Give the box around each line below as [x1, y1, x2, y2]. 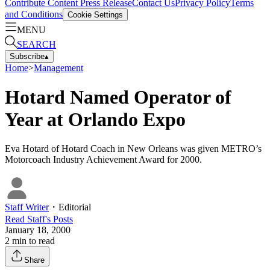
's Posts [45, 214, 73, 225]
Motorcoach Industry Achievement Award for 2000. [5, 154, 202, 165]
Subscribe [10, 51, 45, 61]
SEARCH [17, 39, 56, 49]
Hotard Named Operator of [5, 86, 231, 108]
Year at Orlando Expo [5, 108, 186, 130]
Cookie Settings [67, 10, 123, 19]
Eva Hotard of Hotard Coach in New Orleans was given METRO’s [5, 143, 262, 154]
